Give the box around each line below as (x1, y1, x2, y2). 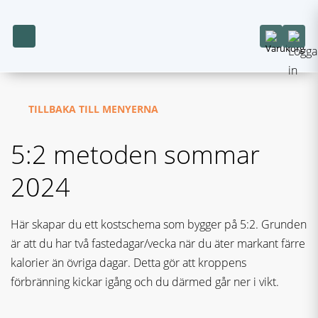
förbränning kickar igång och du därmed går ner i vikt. (11, 274, 279, 290)
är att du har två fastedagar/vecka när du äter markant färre (11, 236, 305, 251)
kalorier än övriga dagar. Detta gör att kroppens (11, 255, 246, 270)
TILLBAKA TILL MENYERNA (28, 102, 158, 116)
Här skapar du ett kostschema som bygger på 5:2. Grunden (11, 216, 307, 232)
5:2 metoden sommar (11, 137, 260, 172)
